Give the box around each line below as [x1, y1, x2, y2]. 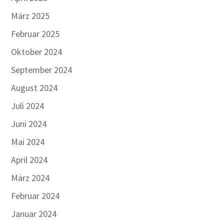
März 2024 [11, 172, 50, 183]
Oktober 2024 [11, 46, 62, 57]
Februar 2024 [11, 190, 60, 201]
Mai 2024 [11, 136, 45, 147]
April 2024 [11, 154, 48, 165]
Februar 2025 [11, 28, 60, 39]
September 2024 [11, 64, 72, 75]
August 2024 [11, 82, 58, 93]
